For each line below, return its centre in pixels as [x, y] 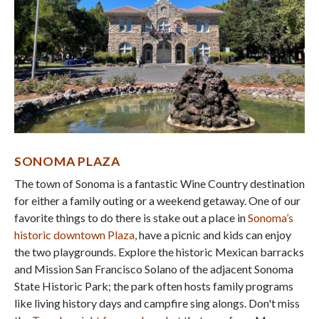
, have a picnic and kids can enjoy [213, 235]
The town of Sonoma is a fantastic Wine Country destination [159, 184]
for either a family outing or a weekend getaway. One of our [157, 201]
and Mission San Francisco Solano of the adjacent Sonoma [154, 269]
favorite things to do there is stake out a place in [131, 218]
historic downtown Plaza [74, 235]
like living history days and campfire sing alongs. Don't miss [157, 303]
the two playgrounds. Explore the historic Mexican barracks [159, 252]
